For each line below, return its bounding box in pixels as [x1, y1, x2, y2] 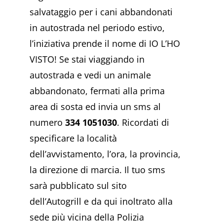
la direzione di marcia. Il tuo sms [30, 164, 165, 176]
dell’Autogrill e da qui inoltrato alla [30, 195, 173, 208]
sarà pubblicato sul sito [30, 180, 127, 192]
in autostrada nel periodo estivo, [30, 22, 165, 34]
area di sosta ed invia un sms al [30, 101, 161, 113]
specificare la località [30, 132, 117, 145]
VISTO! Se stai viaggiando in [30, 53, 145, 66]
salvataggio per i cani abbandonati [30, 6, 173, 18]
